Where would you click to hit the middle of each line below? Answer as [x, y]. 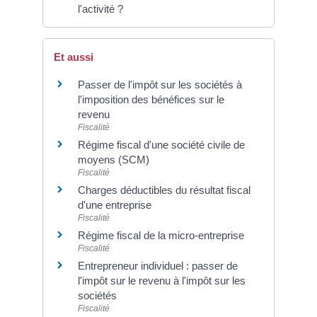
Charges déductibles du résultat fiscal [164, 190]
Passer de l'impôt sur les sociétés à [160, 84]
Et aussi [74, 57]
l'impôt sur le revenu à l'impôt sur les [162, 280]
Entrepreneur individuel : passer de [158, 265]
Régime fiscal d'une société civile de [161, 144]
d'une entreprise [115, 204]
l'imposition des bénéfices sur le [151, 99]
